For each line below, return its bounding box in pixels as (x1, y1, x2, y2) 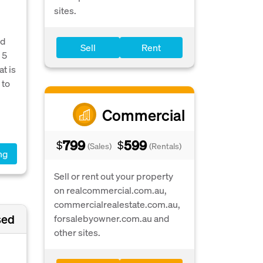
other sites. (54, 226, 100, 238)
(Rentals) (149, 140, 181, 151)
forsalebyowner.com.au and (54, 212, 169, 224)
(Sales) (87, 140, 112, 151)
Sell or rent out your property (54, 170, 173, 182)
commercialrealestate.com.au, (54, 198, 180, 210)
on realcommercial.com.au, (54, 184, 167, 196)
